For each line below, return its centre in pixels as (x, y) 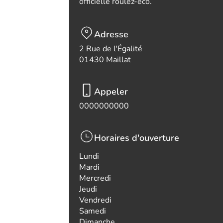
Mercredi (95, 178)
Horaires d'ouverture (137, 138)
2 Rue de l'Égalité (111, 49)
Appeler (111, 92)
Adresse (111, 34)
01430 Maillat (105, 60)
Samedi (93, 211)
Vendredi (95, 200)
